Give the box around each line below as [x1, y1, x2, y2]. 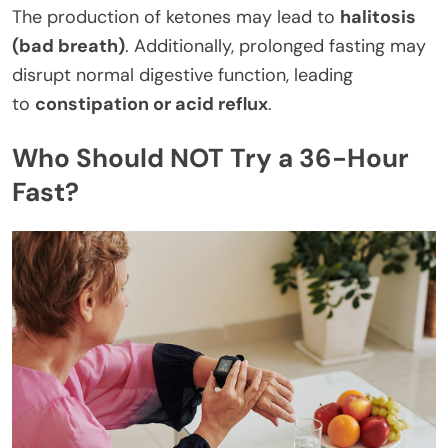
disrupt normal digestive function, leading [12, 63, 353, 88]
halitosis [340, 5, 416, 30]
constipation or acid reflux [35, 92, 268, 117]
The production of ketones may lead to [12, 5, 340, 30]
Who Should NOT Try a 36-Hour [12, 141, 409, 176]
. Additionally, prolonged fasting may [125, 34, 426, 59]
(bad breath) [12, 34, 125, 59]
